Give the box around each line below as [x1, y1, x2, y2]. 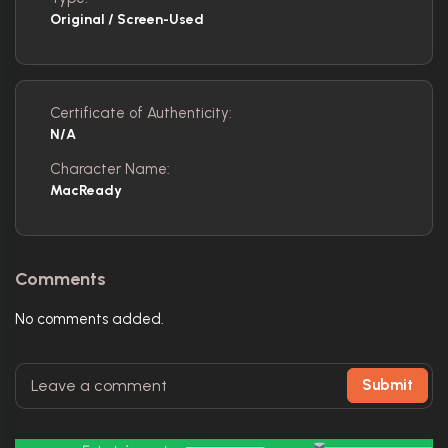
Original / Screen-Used [50, 10, 204, 28]
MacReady [50, 181, 122, 199]
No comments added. [15, 309, 164, 328]
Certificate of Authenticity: [50, 103, 232, 122]
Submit [362, 376, 413, 394]
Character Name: [50, 159, 170, 178]
